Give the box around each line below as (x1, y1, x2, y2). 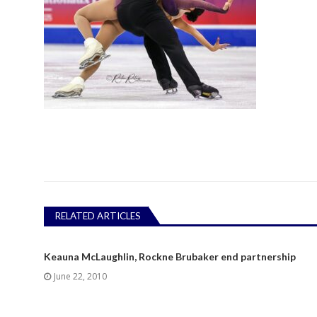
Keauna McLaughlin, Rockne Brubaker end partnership (44, 250, 296, 263)
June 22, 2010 (53, 270, 107, 282)
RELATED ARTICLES (54, 210, 141, 222)
